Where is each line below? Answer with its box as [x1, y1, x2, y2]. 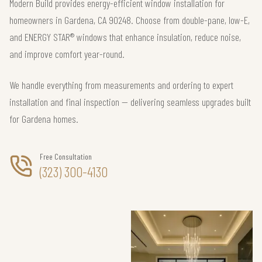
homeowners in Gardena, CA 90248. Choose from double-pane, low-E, [9, 13, 250, 26]
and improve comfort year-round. [9, 47, 125, 60]
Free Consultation [40, 151, 92, 161]
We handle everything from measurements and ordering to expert [9, 78, 233, 91]
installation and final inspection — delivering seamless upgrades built [9, 95, 251, 108]
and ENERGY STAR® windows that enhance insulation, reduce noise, [9, 30, 241, 43]
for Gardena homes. [9, 112, 78, 125]
